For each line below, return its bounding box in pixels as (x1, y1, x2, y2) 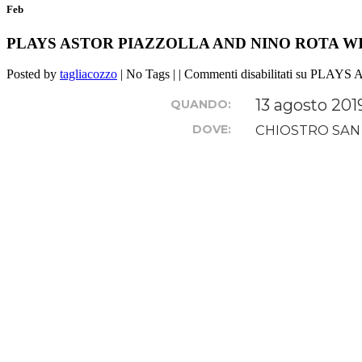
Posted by (6, 67, 60, 82)
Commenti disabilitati (184, 67, 293, 82)
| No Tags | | (117, 67, 184, 82)
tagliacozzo (60, 67, 117, 82)
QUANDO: (170, 97, 231, 112)
